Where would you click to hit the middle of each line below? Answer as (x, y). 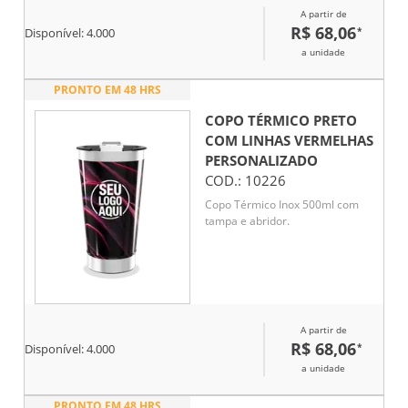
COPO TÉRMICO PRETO (281, 121)
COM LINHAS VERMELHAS (289, 141)
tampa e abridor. (247, 220)
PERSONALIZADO (261, 161)
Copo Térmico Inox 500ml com (282, 204)
